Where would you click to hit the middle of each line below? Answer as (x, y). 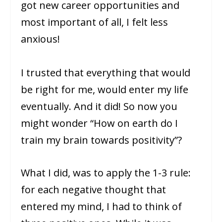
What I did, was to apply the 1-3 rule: (106, 173)
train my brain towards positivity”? (102, 140)
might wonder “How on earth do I (100, 123)
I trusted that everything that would (106, 73)
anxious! (41, 39)
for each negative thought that (94, 190)
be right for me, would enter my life (105, 90)
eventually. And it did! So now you (99, 107)
